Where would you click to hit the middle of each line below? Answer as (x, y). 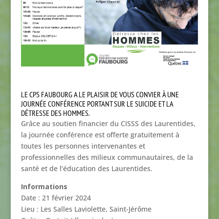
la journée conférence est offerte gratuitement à (100, 135)
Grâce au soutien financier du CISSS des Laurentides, (108, 124)
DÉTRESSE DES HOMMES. (55, 113)
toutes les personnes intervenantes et (83, 146)
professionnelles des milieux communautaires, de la (107, 157)
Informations (44, 187)
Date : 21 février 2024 (56, 198)
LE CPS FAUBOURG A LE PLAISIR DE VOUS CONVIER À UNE (100, 95)
